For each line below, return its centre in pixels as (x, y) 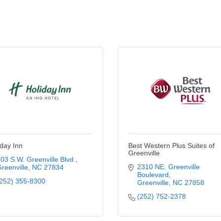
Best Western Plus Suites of (171, 146)
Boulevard (153, 175)
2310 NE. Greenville (168, 167)
